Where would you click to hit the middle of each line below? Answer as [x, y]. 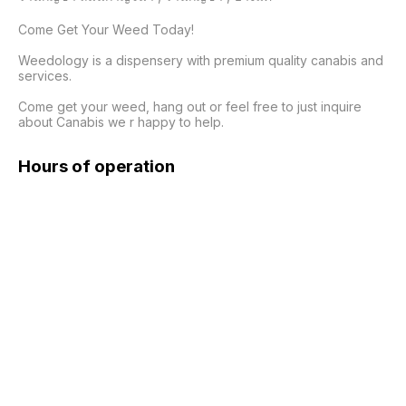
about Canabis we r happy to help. [121, 122]
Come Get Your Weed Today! [106, 29]
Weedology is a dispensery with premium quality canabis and [201, 60]
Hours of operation [97, 166]
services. [45, 76]
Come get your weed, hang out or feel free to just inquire [190, 106]
